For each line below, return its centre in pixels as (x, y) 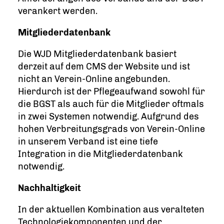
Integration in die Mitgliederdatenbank (100, 154)
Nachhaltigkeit (49, 188)
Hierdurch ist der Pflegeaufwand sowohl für (111, 92)
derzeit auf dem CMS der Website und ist (104, 67)
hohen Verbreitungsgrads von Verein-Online (111, 129)
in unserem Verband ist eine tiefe (88, 142)
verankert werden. (58, 11)
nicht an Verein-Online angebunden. (94, 79)
